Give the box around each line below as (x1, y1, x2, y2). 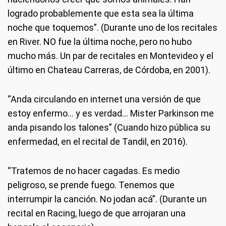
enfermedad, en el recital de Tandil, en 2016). (8, 136, 188, 147)
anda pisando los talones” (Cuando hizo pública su (8, 122, 210, 133)
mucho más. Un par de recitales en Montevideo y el (8, 50, 213, 61)
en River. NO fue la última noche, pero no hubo (8, 36, 192, 47)
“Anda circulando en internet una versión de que (8, 93, 201, 104)
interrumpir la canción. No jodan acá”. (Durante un (8, 193, 207, 204)
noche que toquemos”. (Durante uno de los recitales (8, 22, 217, 33)
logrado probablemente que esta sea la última (8, 8, 194, 19)
